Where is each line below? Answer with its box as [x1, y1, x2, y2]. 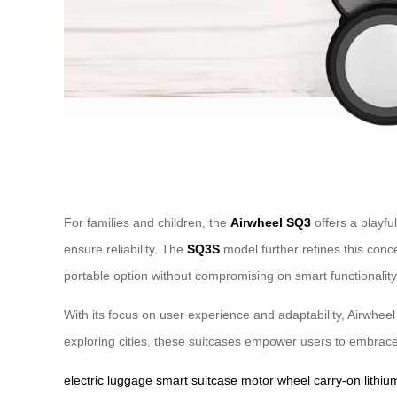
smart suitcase [156, 373, 237, 388]
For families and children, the [64, 215, 230, 230]
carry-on [314, 373, 361, 388]
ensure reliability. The [64, 242, 187, 257]
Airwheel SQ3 [230, 215, 311, 230]
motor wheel [241, 373, 310, 388]
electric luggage [64, 373, 152, 388]
